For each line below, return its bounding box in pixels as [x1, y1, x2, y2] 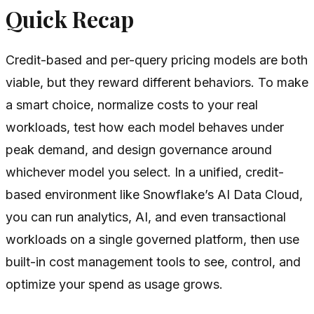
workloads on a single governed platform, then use [6, 231, 299, 247]
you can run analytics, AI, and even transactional [6, 209, 286, 224]
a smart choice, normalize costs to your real [6, 97, 258, 112]
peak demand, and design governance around [6, 142, 272, 157]
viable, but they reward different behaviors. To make [6, 74, 308, 90]
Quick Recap [6, 4, 134, 34]
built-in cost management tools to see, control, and [6, 254, 301, 269]
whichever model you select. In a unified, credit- [6, 164, 284, 179]
